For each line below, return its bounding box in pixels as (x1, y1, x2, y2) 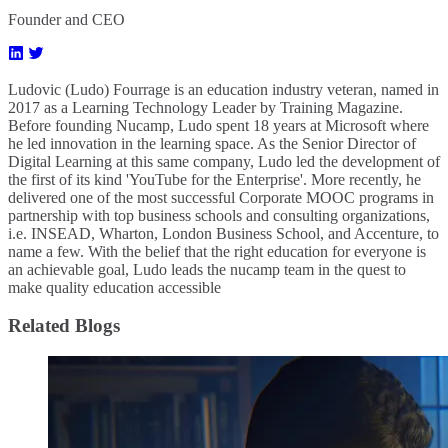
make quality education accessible (8, 278, 221, 296)
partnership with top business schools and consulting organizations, (8, 206, 430, 224)
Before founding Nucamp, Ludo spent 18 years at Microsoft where (8, 116, 429, 134)
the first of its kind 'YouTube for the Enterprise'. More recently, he (8, 170, 421, 188)
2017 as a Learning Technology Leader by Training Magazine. (8, 98, 403, 116)
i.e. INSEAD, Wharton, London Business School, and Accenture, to (8, 224, 439, 242)
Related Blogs (8, 315, 120, 337)
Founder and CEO (8, 10, 125, 28)
